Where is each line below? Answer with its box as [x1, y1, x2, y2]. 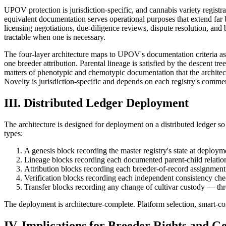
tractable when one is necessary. [4, 33, 105, 42]
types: [4, 129, 23, 138]
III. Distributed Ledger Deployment [4, 96, 189, 109]
